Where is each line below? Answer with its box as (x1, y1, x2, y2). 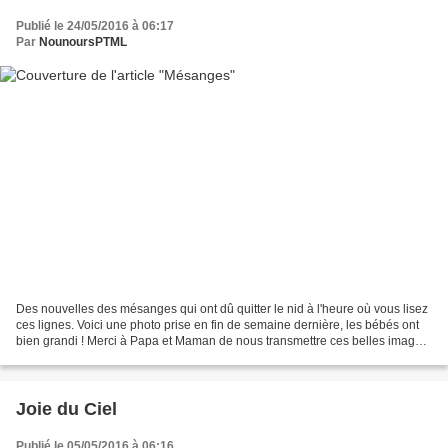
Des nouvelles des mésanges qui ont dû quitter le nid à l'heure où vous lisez (16, 302, 428, 317)
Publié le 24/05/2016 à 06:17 (16, 18, 174, 33)
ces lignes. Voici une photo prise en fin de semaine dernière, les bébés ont (16, 318, 419, 333)
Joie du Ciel (16, 399, 117, 420)
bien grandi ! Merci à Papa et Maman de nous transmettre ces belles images (16, 334, 428, 349)
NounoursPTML (39, 34, 127, 49)
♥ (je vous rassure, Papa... (16, 350, 157, 365)
